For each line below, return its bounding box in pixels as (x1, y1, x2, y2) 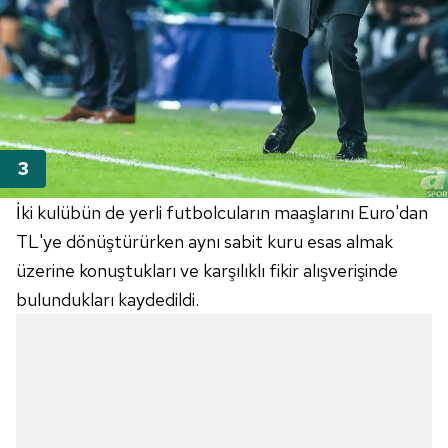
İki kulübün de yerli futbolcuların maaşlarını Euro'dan (16, 201, 428, 225)
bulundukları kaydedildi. (16, 288, 199, 312)
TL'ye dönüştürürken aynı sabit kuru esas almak (16, 230, 393, 254)
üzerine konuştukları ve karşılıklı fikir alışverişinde (16, 259, 398, 283)
